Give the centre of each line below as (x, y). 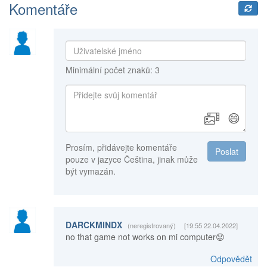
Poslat (226, 151)
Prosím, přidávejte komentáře (121, 147)
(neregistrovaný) (151, 225)
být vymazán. (90, 171)
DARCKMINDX (95, 224)
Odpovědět (231, 258)
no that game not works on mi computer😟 (145, 236)
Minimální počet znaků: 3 (112, 69)
